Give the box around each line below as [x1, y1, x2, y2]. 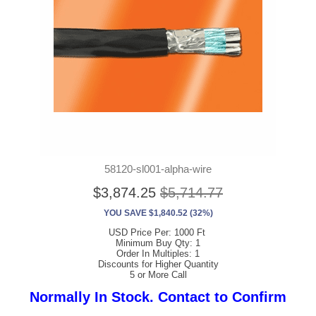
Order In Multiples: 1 [116, 248, 200, 260]
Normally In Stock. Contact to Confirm [30, 289, 286, 305]
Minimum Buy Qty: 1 [116, 238, 200, 249]
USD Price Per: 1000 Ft [108, 227, 208, 238]
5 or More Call [129, 269, 187, 281]
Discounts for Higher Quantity [97, 259, 219, 270]
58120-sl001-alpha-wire [104, 163, 212, 176]
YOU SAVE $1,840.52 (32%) [103, 208, 213, 219]
